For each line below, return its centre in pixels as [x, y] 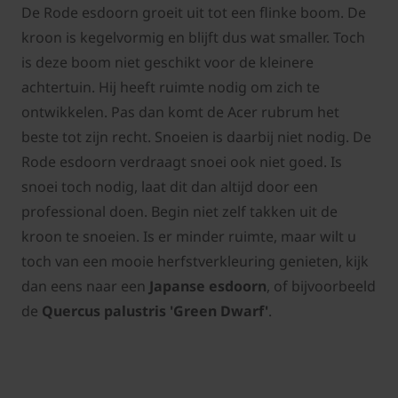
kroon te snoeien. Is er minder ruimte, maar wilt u [189, 237]
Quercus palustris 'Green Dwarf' [155, 311]
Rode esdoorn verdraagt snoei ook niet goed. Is [182, 162]
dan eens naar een [85, 287]
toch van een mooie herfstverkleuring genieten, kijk [195, 262]
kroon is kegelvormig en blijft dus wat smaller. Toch [193, 38]
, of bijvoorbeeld [321, 287]
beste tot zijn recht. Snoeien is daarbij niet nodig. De [196, 137]
